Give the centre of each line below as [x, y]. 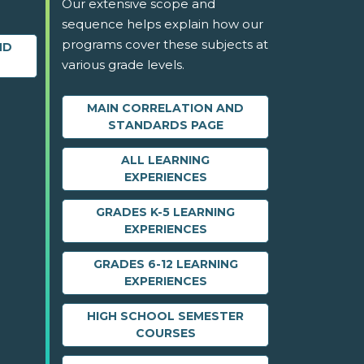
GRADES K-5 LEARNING [165, 212]
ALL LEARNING [165, 160]
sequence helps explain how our [162, 24]
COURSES [165, 334]
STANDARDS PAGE [165, 126]
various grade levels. [123, 65]
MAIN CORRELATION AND [165, 108]
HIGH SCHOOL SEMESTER [165, 316]
